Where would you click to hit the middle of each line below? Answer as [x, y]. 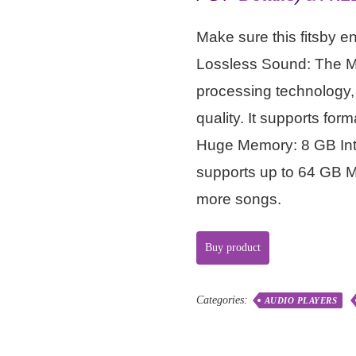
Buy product [232, 247]
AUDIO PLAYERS [301, 300]
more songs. [238, 199]
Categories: [223, 300]
